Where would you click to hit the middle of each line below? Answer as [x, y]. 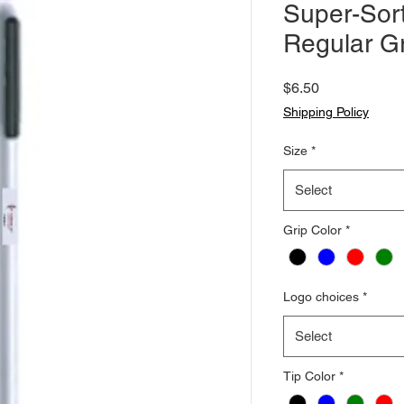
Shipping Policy [326, 112]
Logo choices [321, 297]
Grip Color [312, 230]
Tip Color [309, 376]
